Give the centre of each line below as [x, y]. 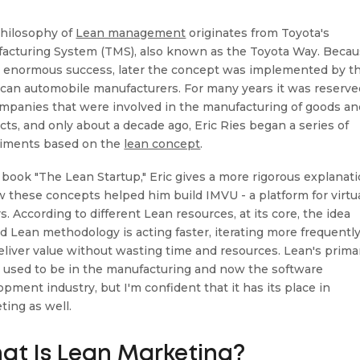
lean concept [162, 143]
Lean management [131, 33]
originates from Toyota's [258, 33]
